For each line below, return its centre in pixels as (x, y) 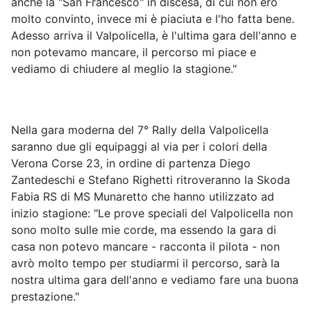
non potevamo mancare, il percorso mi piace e (134, 52)
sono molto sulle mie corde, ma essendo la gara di (144, 229)
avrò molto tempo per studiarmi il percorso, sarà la (145, 263)
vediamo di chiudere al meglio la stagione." (124, 68)
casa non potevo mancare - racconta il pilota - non (145, 246)
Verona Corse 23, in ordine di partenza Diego (131, 163)
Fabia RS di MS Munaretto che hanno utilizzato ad (143, 196)
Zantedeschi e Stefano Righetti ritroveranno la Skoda (151, 179)
